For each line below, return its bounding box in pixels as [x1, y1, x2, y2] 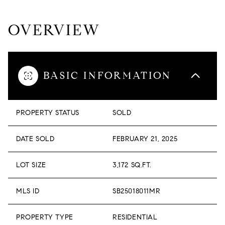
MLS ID [16, 187, 40, 195]
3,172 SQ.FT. [113, 161, 152, 169]
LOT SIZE [16, 161, 46, 169]
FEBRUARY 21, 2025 [113, 135, 178, 143]
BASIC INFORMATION [43, 69, 171, 82]
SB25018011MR [113, 187, 161, 195]
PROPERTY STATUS [16, 108, 79, 117]
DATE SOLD [16, 135, 55, 143]
